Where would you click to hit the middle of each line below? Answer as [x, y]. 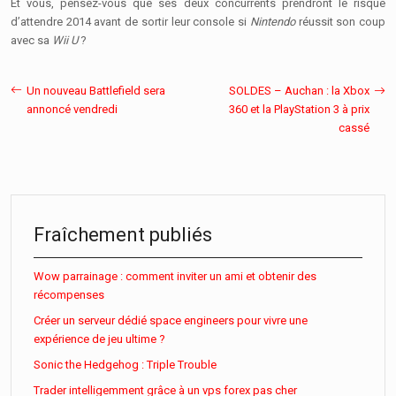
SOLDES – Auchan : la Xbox [299, 90]
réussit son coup [340, 21]
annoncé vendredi [72, 109]
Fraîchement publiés [123, 234]
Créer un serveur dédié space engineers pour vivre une [171, 320]
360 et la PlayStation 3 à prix [299, 109]
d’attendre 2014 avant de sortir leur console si [130, 21]
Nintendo [272, 21]
